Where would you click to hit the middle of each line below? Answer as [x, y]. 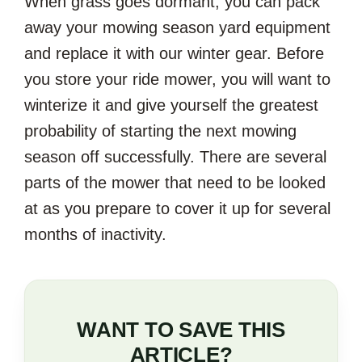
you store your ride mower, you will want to [177, 79]
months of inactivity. [98, 234]
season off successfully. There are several [175, 156]
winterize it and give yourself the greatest [171, 105]
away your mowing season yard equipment [177, 27]
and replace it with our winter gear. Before [174, 53]
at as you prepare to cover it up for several [177, 208]
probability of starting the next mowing [160, 130]
